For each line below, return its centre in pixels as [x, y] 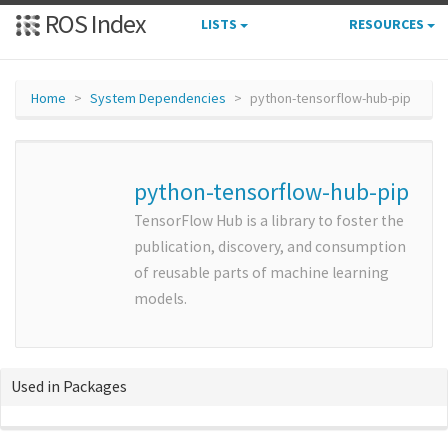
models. [160, 298]
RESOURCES [388, 24]
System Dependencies [158, 98]
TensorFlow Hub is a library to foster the [269, 220]
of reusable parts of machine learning [261, 272]
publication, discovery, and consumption [270, 246]
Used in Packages [69, 386]
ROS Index [93, 23]
